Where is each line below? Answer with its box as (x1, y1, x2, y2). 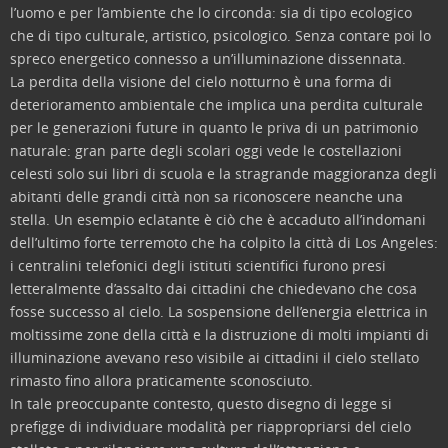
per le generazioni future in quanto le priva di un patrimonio (10, 118, 418, 137)
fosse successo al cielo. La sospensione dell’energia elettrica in (10, 302, 428, 321)
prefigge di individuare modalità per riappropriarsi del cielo (10, 417, 411, 436)
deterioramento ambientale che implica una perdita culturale (10, 95, 423, 114)
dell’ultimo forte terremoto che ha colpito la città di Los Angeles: (10, 233, 438, 252)
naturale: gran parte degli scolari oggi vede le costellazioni (10, 141, 402, 160)
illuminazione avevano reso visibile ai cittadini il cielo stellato (10, 348, 419, 367)
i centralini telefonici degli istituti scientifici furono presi (10, 256, 386, 275)
